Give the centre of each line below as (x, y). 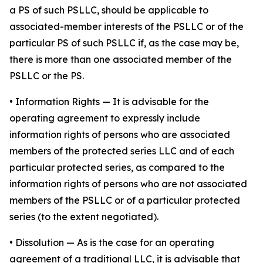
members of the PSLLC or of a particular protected (125, 200)
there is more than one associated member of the (121, 59)
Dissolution (40, 242)
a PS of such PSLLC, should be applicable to (109, 10)
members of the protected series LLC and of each (122, 151)
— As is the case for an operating (140, 242)
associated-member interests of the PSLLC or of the (127, 26)
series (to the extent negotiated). (84, 217)
